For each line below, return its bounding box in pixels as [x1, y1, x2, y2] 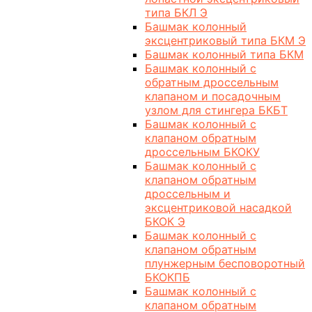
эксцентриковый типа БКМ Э [145, 33, 306, 47]
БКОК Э [145, 214, 185, 228]
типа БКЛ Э [145, 6, 208, 19]
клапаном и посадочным [145, 89, 281, 103]
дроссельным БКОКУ [145, 145, 260, 159]
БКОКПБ [145, 270, 190, 284]
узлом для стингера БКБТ [145, 103, 288, 117]
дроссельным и [145, 187, 231, 201]
